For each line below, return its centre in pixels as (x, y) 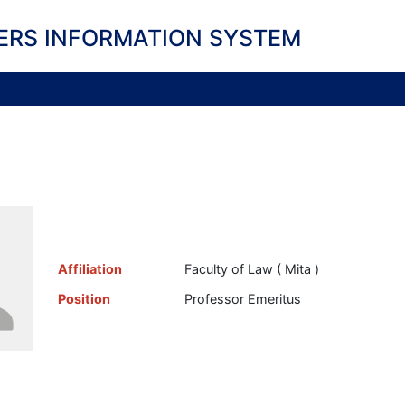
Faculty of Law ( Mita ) (251, 269)
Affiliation (89, 269)
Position (84, 299)
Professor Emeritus (242, 299)
